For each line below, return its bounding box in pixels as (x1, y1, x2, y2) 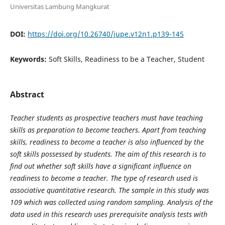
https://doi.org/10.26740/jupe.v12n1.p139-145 (27, 29, 184, 39)
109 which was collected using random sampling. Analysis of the (10, 197, 213, 207)
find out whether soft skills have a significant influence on (10, 161, 191, 171)
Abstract (10, 88, 44, 100)
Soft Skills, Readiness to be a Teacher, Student (48, 54, 204, 64)
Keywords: (10, 54, 49, 64)
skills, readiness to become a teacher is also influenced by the (10, 137, 204, 147)
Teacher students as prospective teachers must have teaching (10, 113, 203, 123)
